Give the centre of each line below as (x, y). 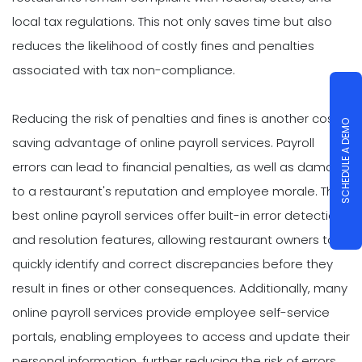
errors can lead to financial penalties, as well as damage (181, 166)
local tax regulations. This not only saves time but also (172, 21)
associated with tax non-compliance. (124, 69)
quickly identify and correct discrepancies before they (173, 263)
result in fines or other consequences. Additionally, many (180, 288)
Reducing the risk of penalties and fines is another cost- (179, 118)
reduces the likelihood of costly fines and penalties (163, 45)
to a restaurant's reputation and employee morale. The (177, 191)
